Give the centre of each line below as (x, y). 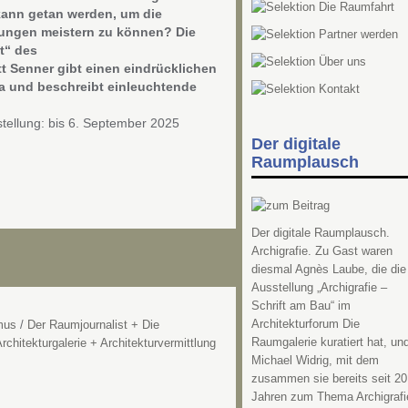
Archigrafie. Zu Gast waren (321, 251)
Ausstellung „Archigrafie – (319, 287)
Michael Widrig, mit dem (315, 360)
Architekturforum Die (305, 324)
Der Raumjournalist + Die (93, 325)
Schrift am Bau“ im (301, 306)
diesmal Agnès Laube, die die (328, 269)
